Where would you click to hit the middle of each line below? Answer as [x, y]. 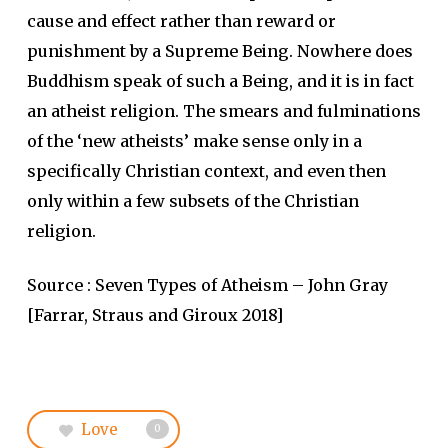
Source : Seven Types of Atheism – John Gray [207, 285]
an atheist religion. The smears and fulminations [223, 111]
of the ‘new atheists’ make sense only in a [194, 141]
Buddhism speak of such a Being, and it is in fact [220, 81]
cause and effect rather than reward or [181, 21]
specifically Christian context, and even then [206, 171]
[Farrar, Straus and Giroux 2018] [154, 315]
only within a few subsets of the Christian [192, 201]
